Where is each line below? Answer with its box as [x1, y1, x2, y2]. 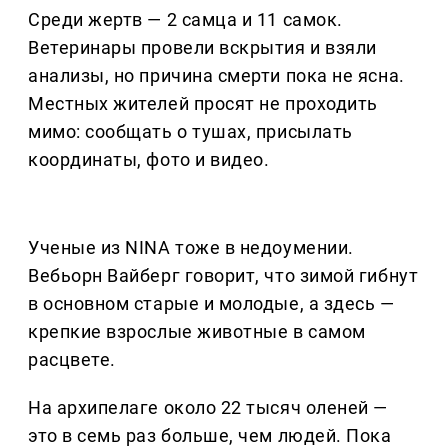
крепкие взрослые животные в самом [28, 321, 366, 343]
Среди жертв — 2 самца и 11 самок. [28, 9, 343, 31]
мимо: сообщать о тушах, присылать [28, 121, 353, 143]
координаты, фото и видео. [28, 149, 270, 171]
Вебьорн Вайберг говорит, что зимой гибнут [28, 265, 419, 287]
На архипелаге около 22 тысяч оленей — [28, 397, 388, 419]
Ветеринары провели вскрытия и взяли [28, 37, 377, 59]
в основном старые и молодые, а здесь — [28, 293, 395, 315]
